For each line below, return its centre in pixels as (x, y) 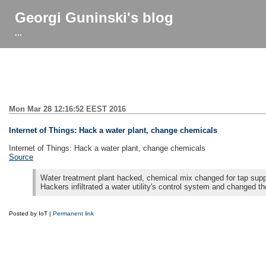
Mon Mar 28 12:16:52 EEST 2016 (67, 109)
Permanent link (73, 213)
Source (21, 157)
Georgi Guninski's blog (94, 18)
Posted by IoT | (31, 213)
